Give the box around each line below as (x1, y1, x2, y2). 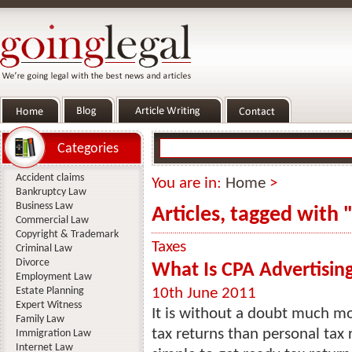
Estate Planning (16, 285, 84, 297)
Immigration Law (16, 328, 91, 339)
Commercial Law (16, 214, 89, 226)
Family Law (16, 313, 64, 325)
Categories (57, 141, 119, 156)
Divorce (16, 257, 49, 269)
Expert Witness (16, 299, 82, 311)
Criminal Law (16, 243, 72, 255)
